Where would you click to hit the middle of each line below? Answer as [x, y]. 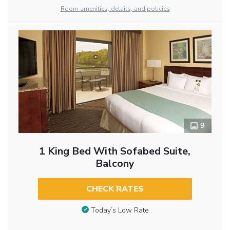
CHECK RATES [115, 189]
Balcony [115, 164]
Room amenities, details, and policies [115, 9]
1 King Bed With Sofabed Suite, [115, 151]
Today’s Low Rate [120, 210]
